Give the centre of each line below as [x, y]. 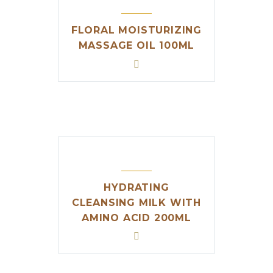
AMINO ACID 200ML [136, 218]
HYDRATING [136, 187]
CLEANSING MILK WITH [136, 202]
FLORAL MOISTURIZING [136, 30]
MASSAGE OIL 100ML [136, 46]
